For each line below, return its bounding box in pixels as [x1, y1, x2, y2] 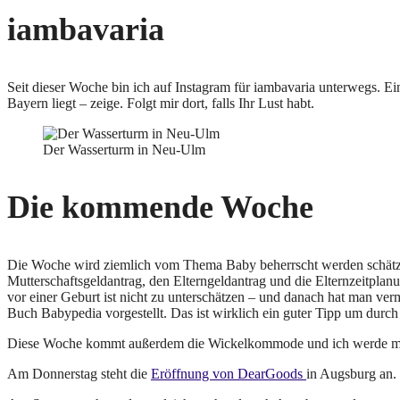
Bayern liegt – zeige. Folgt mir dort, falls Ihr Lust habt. [7, 96, 314, 112]
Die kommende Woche [7, 189, 313, 226]
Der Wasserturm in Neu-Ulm [43, 142, 205, 158]
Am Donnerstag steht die [7, 366, 151, 382]
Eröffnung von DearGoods [151, 366, 306, 382]
